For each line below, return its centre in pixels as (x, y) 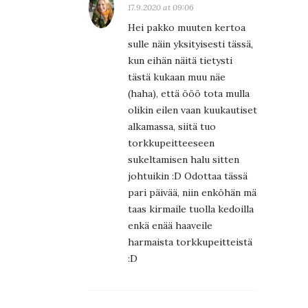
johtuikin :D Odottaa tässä (188, 176)
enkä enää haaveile (170, 226)
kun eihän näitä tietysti (180, 61)
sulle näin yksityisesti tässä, (190, 44)
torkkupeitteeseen (171, 143)
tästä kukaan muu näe (177, 77)
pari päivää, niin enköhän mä (192, 193)
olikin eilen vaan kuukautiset (192, 110)
